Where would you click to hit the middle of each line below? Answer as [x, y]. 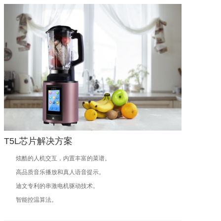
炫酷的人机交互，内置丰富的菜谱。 [63, 158]
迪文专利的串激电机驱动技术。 [57, 186]
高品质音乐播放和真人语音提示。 [60, 172]
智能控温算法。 [36, 200]
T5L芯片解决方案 [38, 141]
